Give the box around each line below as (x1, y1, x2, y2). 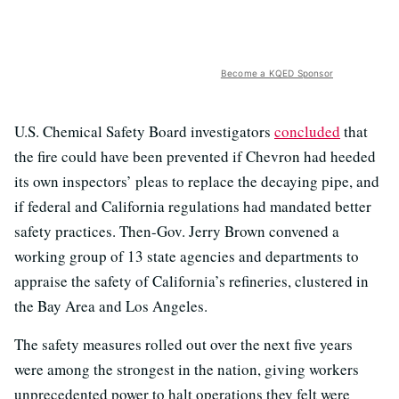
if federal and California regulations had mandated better (14, 196, 371, 217)
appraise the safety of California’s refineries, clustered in (14, 271, 369, 292)
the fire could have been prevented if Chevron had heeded (14, 146, 376, 167)
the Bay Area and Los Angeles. (14, 296, 208, 317)
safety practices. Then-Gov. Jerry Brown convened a (14, 221, 339, 242)
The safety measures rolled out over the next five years (14, 334, 353, 355)
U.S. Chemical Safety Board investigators (14, 121, 274, 142)
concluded (274, 121, 340, 142)
